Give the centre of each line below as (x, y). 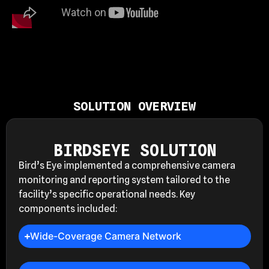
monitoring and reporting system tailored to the (124, 180)
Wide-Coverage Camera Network (105, 236)
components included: (68, 208)
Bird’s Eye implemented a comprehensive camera (127, 165)
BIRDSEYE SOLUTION (135, 150)
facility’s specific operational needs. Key (107, 194)
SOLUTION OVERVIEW (134, 106)
